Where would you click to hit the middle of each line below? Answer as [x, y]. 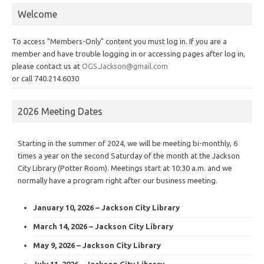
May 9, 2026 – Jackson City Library [97, 245]
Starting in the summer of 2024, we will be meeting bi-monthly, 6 [128, 143]
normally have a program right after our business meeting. [118, 180]
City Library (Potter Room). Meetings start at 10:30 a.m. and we [125, 168]
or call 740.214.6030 [45, 78]
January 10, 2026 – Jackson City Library [106, 207]
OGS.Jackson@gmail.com [125, 66]
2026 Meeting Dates [60, 111]
